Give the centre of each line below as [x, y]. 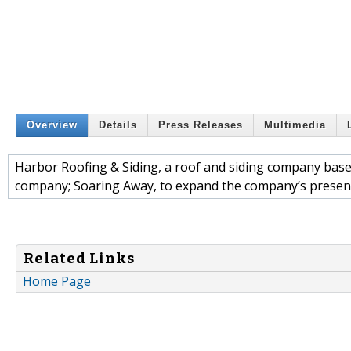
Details [118, 125]
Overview [52, 125]
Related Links [79, 258]
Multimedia [295, 125]
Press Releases [201, 125]
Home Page [57, 282]
